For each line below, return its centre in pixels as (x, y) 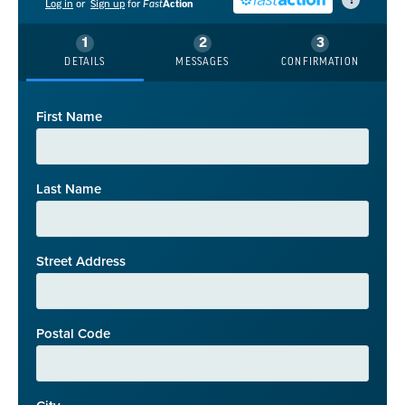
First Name (69, 116)
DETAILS (85, 62)
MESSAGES (202, 62)
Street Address (81, 261)
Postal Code (73, 333)
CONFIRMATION (320, 62)
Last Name (69, 188)
